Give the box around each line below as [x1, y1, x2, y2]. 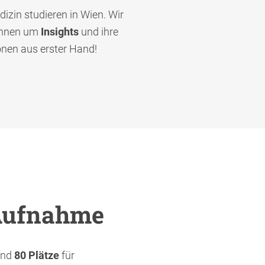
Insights [40, 25, 79, 38]
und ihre [78, 25, 118, 38]
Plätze [28, 248, 59, 261]
